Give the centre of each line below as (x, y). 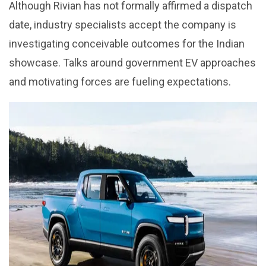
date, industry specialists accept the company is (123, 24)
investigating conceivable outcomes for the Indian (127, 43)
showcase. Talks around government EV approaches (132, 62)
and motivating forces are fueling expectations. (120, 81)
